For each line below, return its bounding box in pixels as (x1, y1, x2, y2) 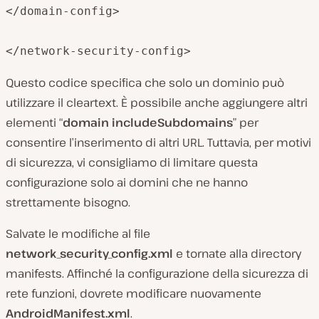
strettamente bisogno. (6, 194, 130, 210)
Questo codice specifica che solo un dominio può (6, 74, 284, 90)
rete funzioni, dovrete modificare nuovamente (6, 285, 261, 301)
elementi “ (6, 114, 63, 130)
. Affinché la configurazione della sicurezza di (62, 265, 308, 281)
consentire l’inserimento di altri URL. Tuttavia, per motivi (6, 134, 311, 150)
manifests (6, 265, 62, 281)
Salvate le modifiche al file (6, 225, 150, 241)
